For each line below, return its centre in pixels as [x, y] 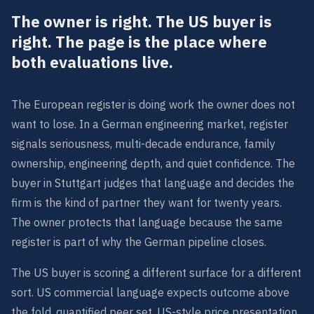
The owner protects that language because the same [147, 222]
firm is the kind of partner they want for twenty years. [146, 203]
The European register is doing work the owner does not [153, 104]
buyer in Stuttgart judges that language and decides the [153, 183]
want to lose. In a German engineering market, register [150, 124]
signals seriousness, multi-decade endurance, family [143, 144]
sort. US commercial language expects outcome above [150, 292]
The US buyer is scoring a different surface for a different [156, 273]
